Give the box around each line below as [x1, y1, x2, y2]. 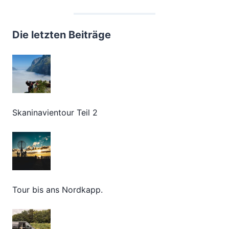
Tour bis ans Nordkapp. [12, 185, 103, 195]
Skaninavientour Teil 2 [12, 107, 98, 118]
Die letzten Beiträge [12, 29, 111, 41]
